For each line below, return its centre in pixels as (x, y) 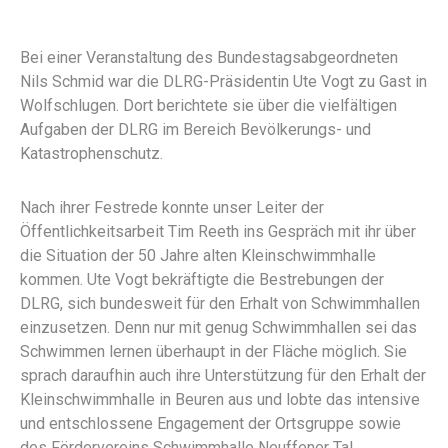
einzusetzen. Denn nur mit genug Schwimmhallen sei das (218, 327)
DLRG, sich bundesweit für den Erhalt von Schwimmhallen (220, 303)
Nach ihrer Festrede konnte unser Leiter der (172, 207)
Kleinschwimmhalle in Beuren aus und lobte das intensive (220, 399)
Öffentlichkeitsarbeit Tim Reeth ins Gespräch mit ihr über (218, 231)
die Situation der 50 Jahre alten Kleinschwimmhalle (198, 255)
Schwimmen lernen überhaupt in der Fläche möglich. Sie (213, 351)
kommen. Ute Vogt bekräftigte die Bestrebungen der (202, 279)
